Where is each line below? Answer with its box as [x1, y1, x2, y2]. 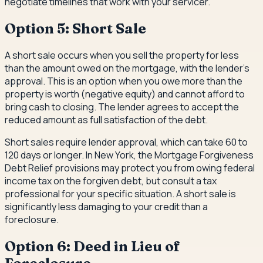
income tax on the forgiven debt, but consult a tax [5, 174, 217, 187]
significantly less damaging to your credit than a [5, 200, 208, 213]
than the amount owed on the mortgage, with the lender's [5, 61, 249, 75]
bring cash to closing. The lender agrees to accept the [5, 100, 239, 113]
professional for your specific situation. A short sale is [5, 187, 236, 200]
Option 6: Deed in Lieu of [5, 237, 180, 255]
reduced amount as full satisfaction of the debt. [5, 113, 208, 126]
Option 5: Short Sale [5, 19, 146, 37]
